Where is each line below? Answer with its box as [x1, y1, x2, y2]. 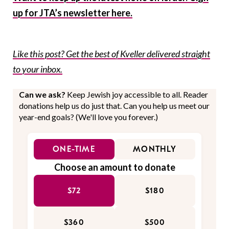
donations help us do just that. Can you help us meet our [19, 101, 210, 111]
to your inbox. [13, 63, 62, 75]
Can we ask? [19, 89, 67, 100]
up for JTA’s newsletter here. [13, 7, 132, 19]
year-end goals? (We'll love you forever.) [19, 112, 158, 122]
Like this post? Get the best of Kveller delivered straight [13, 48, 210, 60]
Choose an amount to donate [54, 162, 175, 173]
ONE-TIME [53, 145, 96, 154]
